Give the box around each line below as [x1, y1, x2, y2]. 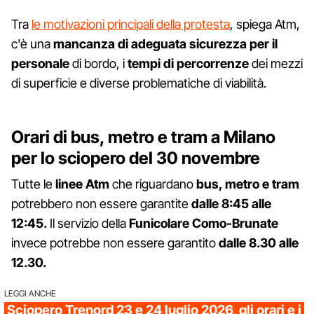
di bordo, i [69, 55, 125, 71]
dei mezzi [249, 55, 303, 71]
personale [11, 55, 69, 71]
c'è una [11, 36, 53, 51]
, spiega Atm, [230, 16, 300, 32]
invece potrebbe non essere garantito [11, 235, 219, 250]
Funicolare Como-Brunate [129, 215, 278, 231]
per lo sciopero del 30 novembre [11, 147, 260, 168]
